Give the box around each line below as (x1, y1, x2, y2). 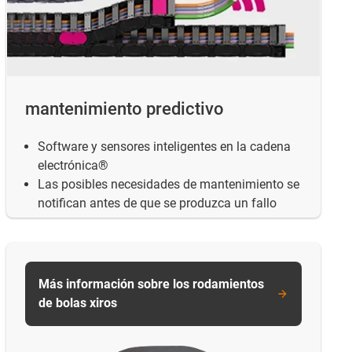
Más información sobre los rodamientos (38, 277, 264, 292)
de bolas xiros (38, 295, 117, 311)
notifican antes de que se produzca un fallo (38, 195, 277, 211)
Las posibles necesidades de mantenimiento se (38, 176, 299, 192)
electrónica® (38, 157, 108, 173)
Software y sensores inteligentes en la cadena (38, 138, 291, 154)
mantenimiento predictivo (25, 98, 224, 119)
